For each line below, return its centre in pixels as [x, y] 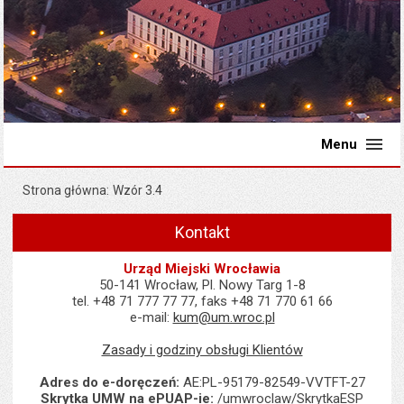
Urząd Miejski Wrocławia [202, 269]
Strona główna [65, 190]
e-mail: [151, 317]
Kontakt [202, 232]
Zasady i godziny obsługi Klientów [202, 350]
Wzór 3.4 [138, 190]
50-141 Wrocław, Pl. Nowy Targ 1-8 [202, 285]
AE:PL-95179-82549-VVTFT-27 [272, 382]
